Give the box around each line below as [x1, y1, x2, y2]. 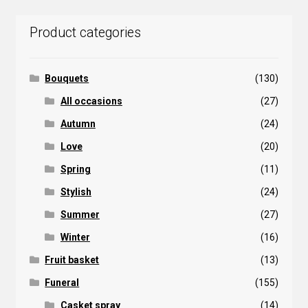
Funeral [45, 277, 80, 288]
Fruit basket [45, 254, 100, 265]
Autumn [60, 118, 96, 129]
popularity [103, 3, 147, 14]
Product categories [29, 25, 141, 41]
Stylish [60, 186, 91, 197]
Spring [60, 164, 91, 175]
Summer [60, 209, 100, 220]
